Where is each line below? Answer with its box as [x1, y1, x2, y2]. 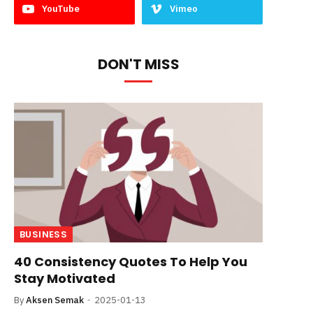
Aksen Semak [26, 294, 84, 307]
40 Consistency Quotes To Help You [14, 253, 247, 271]
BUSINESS [20, 228, 68, 242]
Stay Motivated [14, 270, 115, 288]
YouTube [42, 3, 80, 15]
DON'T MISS [97, 54, 180, 74]
